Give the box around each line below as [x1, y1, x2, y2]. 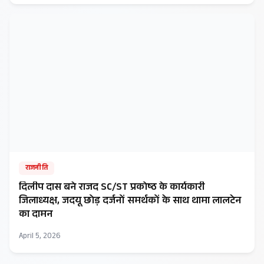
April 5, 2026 [19, 230, 61, 244]
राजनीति [25, 162, 48, 174]
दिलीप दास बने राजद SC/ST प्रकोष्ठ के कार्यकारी [19, 179, 204, 197]
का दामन [19, 206, 52, 224]
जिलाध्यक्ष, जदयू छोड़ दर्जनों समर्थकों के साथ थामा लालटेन [19, 193, 241, 210]
